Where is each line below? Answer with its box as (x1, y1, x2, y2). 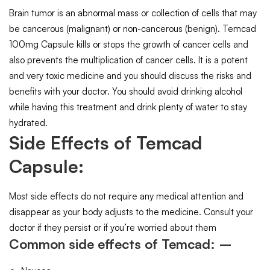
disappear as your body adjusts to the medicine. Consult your (9, 206, 253, 218)
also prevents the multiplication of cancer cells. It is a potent (9, 54, 248, 66)
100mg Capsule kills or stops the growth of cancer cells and (9, 39, 248, 51)
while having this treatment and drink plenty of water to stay (9, 101, 247, 113)
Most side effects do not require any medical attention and (9, 190, 243, 202)
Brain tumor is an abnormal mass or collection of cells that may (9, 7, 257, 19)
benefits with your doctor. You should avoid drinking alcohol (9, 86, 242, 98)
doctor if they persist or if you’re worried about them (9, 222, 216, 234)
